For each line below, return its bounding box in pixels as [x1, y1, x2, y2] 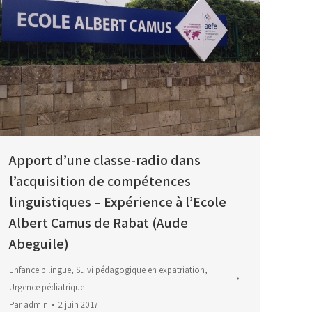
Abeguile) [9, 235, 69, 253]
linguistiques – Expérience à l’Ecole [9, 193, 226, 212]
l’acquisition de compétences [9, 172, 191, 191]
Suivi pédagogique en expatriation [76, 264, 205, 276]
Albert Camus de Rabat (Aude [9, 214, 188, 233]
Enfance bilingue [9, 264, 71, 276]
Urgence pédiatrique [9, 281, 84, 294]
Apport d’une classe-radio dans [9, 151, 201, 170]
